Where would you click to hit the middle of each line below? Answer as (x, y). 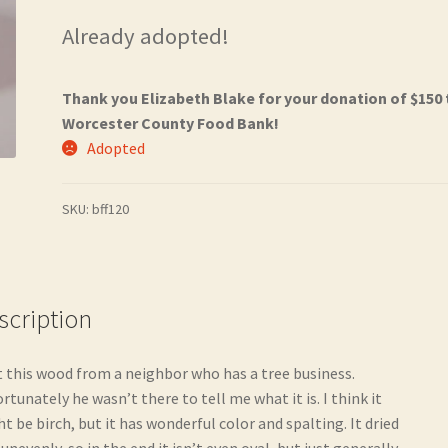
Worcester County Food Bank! (171, 122)
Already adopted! (146, 35)
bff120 (111, 209)
